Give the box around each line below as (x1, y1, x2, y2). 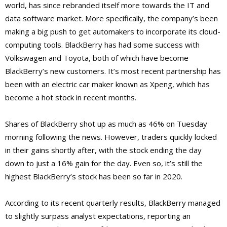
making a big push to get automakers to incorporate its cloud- (5, 26, 220, 37)
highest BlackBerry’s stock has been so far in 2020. (5, 171, 182, 182)
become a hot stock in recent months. (5, 92, 136, 103)
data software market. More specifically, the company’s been (5, 13, 218, 24)
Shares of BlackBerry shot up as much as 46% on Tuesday (5, 119, 207, 129)
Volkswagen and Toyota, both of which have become (5, 53, 188, 63)
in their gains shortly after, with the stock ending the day (5, 145, 202, 156)
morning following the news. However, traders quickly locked (5, 132, 217, 142)
